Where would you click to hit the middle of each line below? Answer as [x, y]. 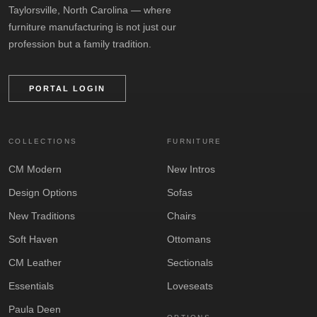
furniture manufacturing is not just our [92, 27]
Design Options [43, 192]
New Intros [191, 169]
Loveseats [190, 286]
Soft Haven [33, 239]
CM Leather [35, 262]
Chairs [181, 215]
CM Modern [35, 169]
